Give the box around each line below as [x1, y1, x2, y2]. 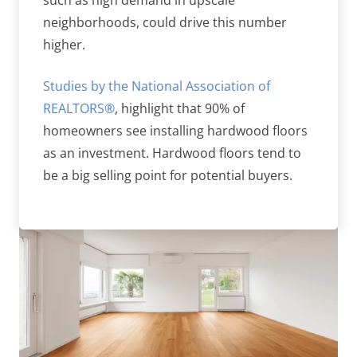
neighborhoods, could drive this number [43, 14, 287, 32]
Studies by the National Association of [43, 77, 270, 96]
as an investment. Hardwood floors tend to [43, 144, 301, 163]
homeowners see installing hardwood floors [43, 122, 308, 140]
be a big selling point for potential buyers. [43, 167, 292, 185]
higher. [43, 36, 85, 54]
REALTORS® [43, 100, 115, 118]
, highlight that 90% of [115, 100, 245, 118]
